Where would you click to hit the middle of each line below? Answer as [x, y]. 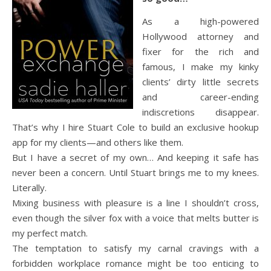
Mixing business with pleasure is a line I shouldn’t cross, [135, 203]
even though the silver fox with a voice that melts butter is [135, 218]
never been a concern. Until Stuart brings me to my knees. [135, 172]
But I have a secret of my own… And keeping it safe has [135, 157]
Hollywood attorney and [201, 36]
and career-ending [201, 97]
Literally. [29, 188]
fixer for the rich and [201, 51]
